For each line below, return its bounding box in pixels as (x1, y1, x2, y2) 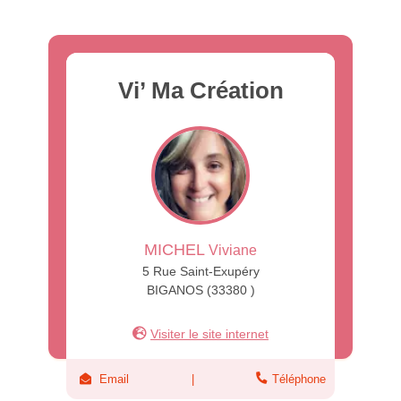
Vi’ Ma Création (117, 76, 284, 104)
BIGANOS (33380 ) (146, 282, 255, 297)
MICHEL (144, 240, 205, 259)
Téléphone (272, 371, 326, 386)
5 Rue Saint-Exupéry (141, 263, 260, 278)
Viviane (205, 242, 257, 258)
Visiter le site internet (150, 326, 269, 341)
